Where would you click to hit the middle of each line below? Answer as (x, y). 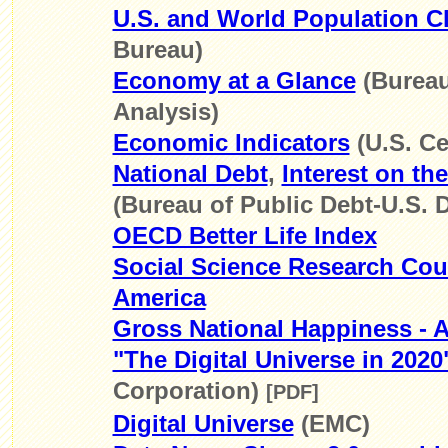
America (159, 297)
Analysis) (165, 111)
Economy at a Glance (234, 80)
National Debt (190, 173)
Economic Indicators (231, 142)
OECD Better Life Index (244, 235)
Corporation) (189, 390)
